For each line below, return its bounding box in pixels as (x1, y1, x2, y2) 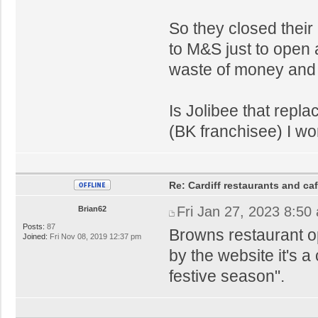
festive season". (169, 266, 285, 285)
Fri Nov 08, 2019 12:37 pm (48, 231, 141, 241)
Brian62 (78, 204, 107, 213)
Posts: (23, 221, 45, 231)
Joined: (23, 231, 48, 241)
